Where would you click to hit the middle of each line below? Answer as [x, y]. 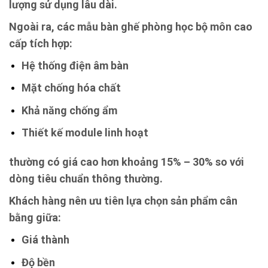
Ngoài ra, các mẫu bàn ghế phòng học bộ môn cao [131, 26]
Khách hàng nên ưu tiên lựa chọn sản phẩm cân [123, 201]
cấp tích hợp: [41, 43]
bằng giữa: [35, 218]
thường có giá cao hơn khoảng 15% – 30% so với [127, 162]
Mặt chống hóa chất [71, 88]
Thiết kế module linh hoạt [85, 133]
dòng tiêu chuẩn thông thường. [86, 179]
